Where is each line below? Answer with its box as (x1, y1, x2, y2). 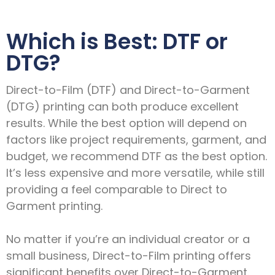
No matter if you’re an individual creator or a (6, 231, 250, 247)
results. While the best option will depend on (6, 115, 247, 131)
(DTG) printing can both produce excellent (6, 98, 239, 114)
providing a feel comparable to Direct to (6, 181, 227, 197)
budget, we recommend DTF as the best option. (6, 148, 267, 164)
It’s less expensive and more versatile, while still (6, 165, 265, 180)
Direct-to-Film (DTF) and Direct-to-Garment (6, 82, 250, 98)
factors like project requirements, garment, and (6, 131, 266, 147)
